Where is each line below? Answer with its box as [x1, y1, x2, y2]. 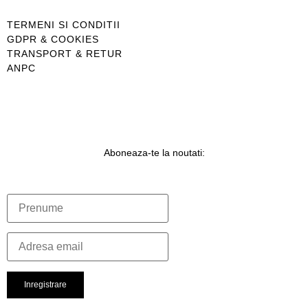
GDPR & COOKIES [7, 33, 99, 45]
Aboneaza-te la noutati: [103, 146, 205, 158]
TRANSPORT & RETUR [7, 47, 122, 59]
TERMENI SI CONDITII [7, 19, 120, 30]
